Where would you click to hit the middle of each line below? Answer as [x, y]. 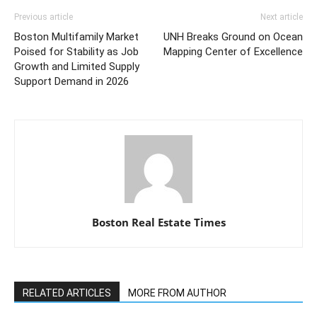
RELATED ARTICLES [67, 293]
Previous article [44, 17]
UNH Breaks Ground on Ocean [233, 36]
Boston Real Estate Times [158, 222]
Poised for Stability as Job [76, 51]
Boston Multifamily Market [76, 36]
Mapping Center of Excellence [233, 51]
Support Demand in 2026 [71, 81]
